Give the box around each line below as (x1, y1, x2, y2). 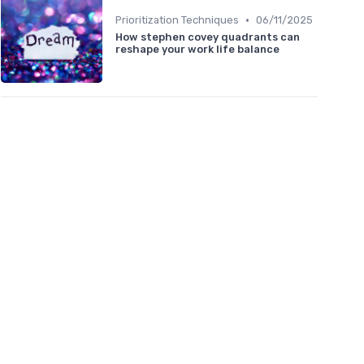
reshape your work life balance (115, 43, 279, 56)
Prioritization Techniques (115, 14, 239, 27)
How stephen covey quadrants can (115, 31, 300, 44)
